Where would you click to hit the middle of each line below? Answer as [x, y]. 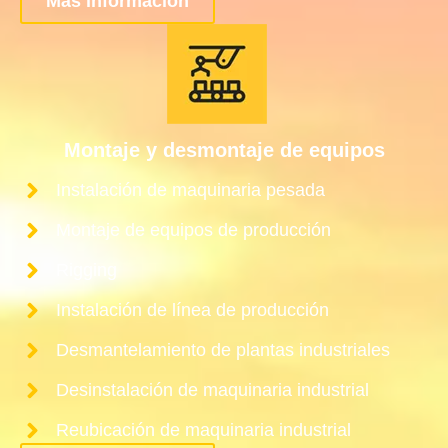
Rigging [87, 269]
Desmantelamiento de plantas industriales [223, 349]
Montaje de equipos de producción [194, 229]
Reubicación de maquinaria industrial [204, 429]
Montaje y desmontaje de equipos [224, 149]
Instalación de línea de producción [193, 309]
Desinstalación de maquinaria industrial [213, 389]
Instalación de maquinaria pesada [191, 189]
